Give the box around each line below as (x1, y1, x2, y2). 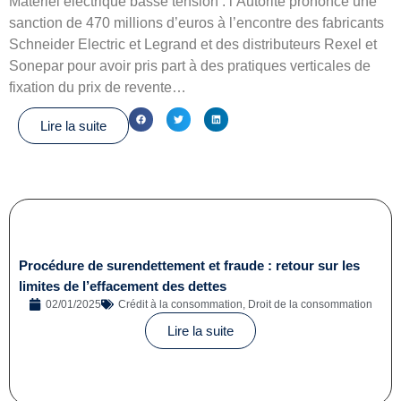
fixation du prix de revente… (9, 79, 186, 95)
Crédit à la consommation (118, 298, 243, 311)
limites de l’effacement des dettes (19, 278, 226, 294)
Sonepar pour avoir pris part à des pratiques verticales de (9, 57, 371, 73)
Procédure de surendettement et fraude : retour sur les (19, 258, 360, 274)
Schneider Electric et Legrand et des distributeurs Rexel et (9, 36, 377, 52)
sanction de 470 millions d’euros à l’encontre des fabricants (9, 14, 384, 30)
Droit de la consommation (248, 298, 372, 311)
